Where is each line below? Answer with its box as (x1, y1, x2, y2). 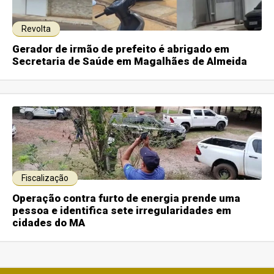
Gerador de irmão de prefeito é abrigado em (12, 43, 230, 56)
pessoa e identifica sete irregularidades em (12, 204, 232, 217)
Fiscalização (21, 173, 69, 183)
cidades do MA (12, 217, 86, 229)
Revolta (21, 24, 51, 34)
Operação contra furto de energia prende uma (12, 192, 241, 205)
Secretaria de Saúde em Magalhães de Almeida (12, 55, 248, 68)
